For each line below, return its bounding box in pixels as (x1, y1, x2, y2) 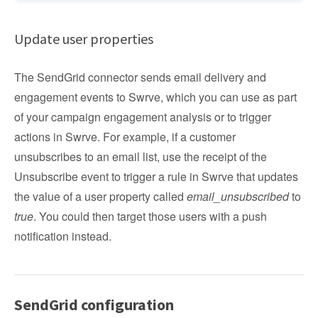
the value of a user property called (14, 188, 187, 204)
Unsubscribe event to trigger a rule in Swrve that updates (14, 168, 298, 185)
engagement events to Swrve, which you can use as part (14, 89, 297, 105)
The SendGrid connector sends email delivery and (14, 69, 266, 85)
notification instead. (14, 228, 111, 244)
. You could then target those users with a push (33, 208, 267, 224)
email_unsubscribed (187, 188, 289, 204)
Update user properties (14, 30, 153, 48)
